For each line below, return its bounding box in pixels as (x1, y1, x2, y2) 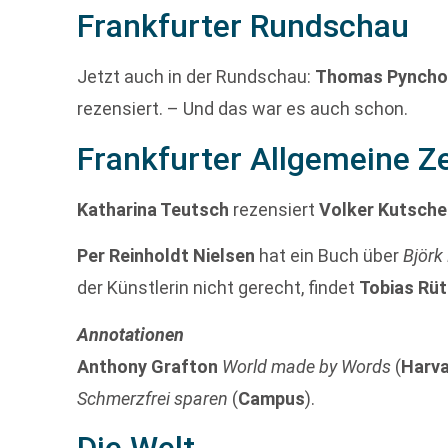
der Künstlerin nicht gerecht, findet (77, 277, 360, 299)
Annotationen (77, 323, 185, 345)
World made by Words (222, 355, 392, 377)
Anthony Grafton (77, 355, 219, 377)
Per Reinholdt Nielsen (77, 245, 256, 267)
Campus (238, 387, 306, 409)
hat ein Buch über (255, 245, 404, 267)
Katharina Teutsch (77, 198, 230, 220)
